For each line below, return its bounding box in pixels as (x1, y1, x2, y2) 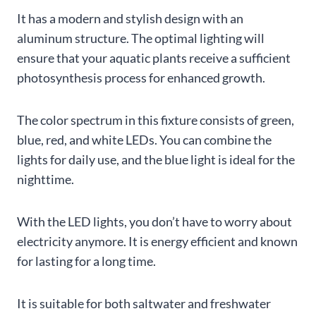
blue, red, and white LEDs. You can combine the (17, 131, 272, 147)
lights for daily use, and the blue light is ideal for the (17, 151, 295, 167)
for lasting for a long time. (17, 253, 156, 269)
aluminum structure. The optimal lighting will (17, 30, 265, 46)
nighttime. (17, 171, 74, 187)
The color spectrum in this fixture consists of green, (17, 111, 294, 128)
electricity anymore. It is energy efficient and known (17, 233, 298, 249)
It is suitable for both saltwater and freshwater (17, 295, 271, 311)
